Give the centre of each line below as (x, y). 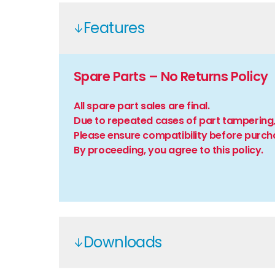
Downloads (123, 242)
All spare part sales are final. (142, 106)
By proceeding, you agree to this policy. (168, 150)
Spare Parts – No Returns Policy (171, 76)
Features (114, 28)
